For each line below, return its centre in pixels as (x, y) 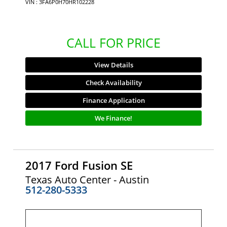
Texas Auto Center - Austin (87, 180)
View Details (113, 65)
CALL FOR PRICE (113, 42)
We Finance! (113, 118)
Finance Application (113, 100)
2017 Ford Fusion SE (79, 165)
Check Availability (113, 82)
